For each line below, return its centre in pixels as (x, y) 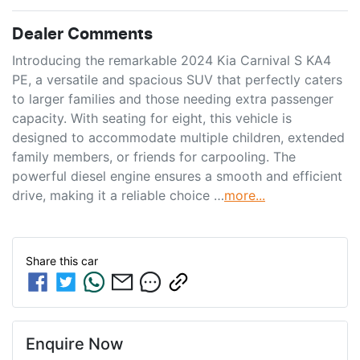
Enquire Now (75, 344)
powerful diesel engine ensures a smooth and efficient (177, 176)
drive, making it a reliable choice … (118, 195)
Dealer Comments (82, 34)
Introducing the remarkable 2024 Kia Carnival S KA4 (172, 60)
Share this (53, 260)
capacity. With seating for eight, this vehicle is (152, 118)
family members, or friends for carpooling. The (154, 156)
